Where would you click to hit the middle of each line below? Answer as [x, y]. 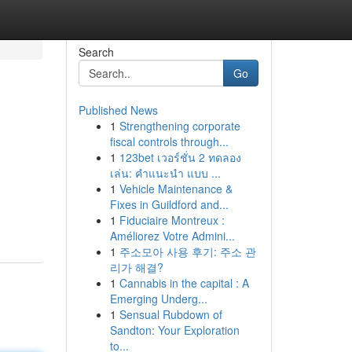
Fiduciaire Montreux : [172, 220]
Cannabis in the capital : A [184, 283]
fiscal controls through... [169, 141]
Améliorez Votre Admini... [172, 236]
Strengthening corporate [180, 126]
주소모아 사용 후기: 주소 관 [187, 251]
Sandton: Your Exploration [174, 330]
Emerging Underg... [158, 299]
